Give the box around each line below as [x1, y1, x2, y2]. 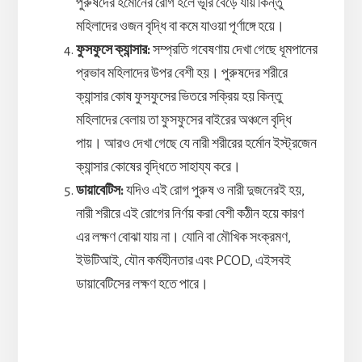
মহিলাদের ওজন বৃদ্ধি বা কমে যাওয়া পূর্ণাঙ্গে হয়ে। [75, 19, 284, 34]
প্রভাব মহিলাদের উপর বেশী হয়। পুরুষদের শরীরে [75, 65, 288, 81]
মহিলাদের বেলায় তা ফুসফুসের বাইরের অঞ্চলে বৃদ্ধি [75, 112, 292, 128]
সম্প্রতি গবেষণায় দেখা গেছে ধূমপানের [152, 42, 318, 57]
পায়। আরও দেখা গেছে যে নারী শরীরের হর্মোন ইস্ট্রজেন [75, 136, 317, 151]
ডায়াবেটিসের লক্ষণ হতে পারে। [75, 276, 208, 292]
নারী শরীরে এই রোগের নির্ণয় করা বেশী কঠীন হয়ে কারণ [75, 206, 304, 221]
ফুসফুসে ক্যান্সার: [75, 42, 153, 57]
